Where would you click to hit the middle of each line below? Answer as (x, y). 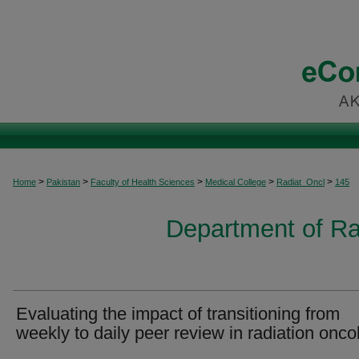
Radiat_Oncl (301, 182)
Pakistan (63, 182)
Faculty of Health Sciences (143, 182)
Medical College (236, 182)
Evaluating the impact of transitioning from (178, 314)
